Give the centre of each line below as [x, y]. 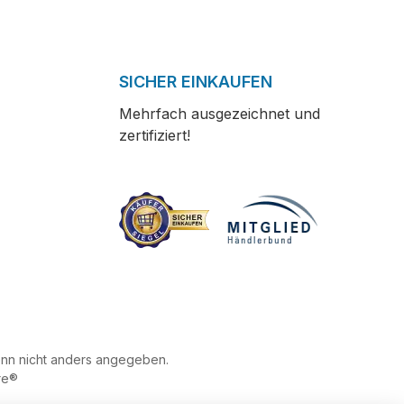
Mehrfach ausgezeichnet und [220, 114]
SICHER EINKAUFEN [196, 82]
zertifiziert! [155, 136]
